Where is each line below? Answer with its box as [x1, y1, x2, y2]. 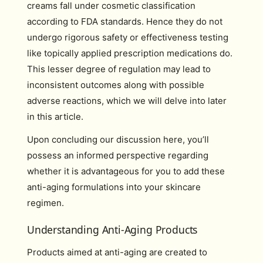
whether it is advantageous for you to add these [27, 166, 225, 177]
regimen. [27, 197, 64, 208]
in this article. [27, 110, 83, 122]
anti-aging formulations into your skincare [27, 181, 201, 193]
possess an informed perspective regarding [27, 150, 208, 161]
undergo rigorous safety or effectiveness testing [27, 31, 228, 43]
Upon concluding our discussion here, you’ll [27, 134, 209, 145]
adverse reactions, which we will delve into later [27, 95, 227, 106]
